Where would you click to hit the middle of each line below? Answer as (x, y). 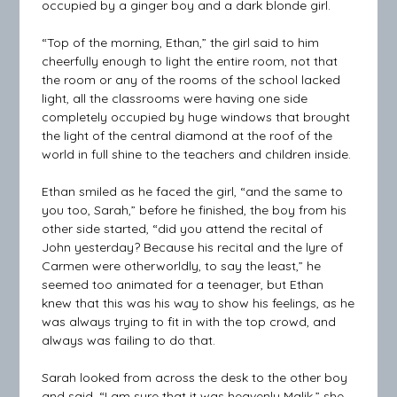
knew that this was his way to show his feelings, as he (198, 303)
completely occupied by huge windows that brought (196, 117)
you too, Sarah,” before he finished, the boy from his (195, 210)
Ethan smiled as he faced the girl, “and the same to (193, 191)
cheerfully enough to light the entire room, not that (190, 61)
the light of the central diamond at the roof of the (187, 135)
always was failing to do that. (129, 340)
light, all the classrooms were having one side (175, 98)
